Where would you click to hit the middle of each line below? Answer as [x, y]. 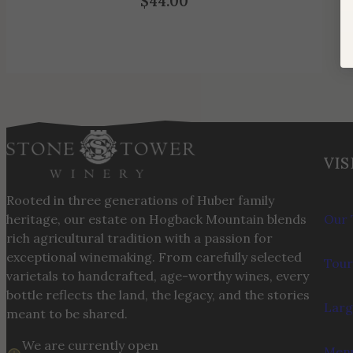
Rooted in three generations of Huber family [140, 200]
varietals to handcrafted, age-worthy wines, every [158, 275]
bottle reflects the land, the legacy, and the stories [158, 294]
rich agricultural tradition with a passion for [139, 238]
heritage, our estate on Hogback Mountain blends [156, 219]
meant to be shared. [67, 313]
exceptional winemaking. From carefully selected [154, 256]
